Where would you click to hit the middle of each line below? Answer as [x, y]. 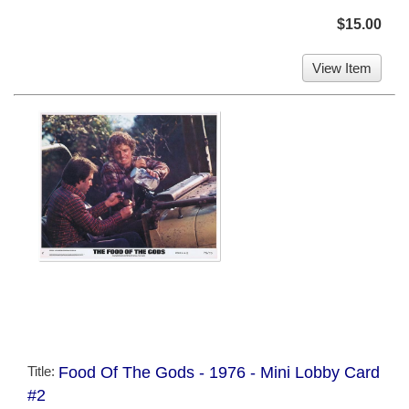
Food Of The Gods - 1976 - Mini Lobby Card [219, 373]
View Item [342, 68]
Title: [43, 372]
